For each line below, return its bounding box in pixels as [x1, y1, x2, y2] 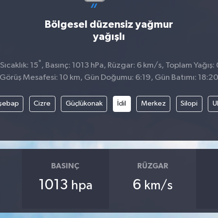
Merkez [141, 100, 166, 108]
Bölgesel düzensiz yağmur [44, 19, 173, 30]
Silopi [181, 100, 198, 108]
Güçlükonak [65, 100, 103, 108]
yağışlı [92, 31, 125, 42]
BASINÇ [51, 162, 80, 170]
